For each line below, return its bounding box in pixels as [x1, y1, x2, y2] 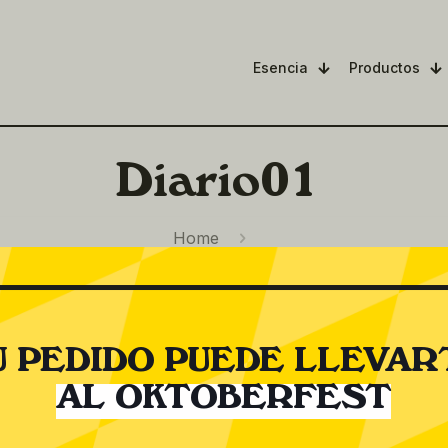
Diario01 [115, 162, 318, 212]
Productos [349, 59, 420, 76]
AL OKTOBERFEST [56, 384, 392, 420]
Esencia [253, 59, 308, 76]
